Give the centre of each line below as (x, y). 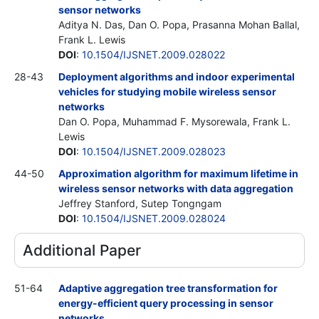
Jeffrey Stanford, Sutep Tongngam (140, 203)
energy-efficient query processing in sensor (166, 303)
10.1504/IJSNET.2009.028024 (154, 218)
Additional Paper (82, 250)
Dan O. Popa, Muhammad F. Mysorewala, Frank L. (174, 121)
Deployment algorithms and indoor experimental (177, 76)
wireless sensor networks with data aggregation (176, 188)
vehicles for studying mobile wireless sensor (167, 91)
